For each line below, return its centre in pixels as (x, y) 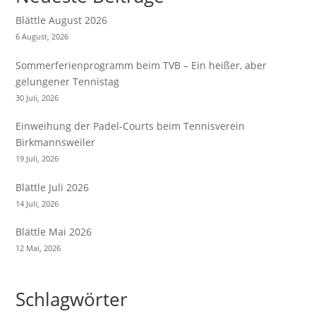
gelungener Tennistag (68, 81)
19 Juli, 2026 (37, 158)
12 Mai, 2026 (38, 248)
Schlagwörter (72, 299)
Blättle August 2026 (62, 20)
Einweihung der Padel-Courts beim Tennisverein (130, 126)
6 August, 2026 (42, 36)
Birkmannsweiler (56, 142)
